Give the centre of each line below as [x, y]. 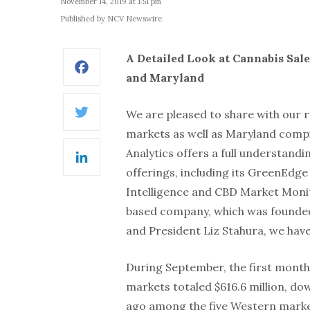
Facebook [135, 76]
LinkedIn [133, 166]
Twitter [130, 121]
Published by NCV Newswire [111, 19]
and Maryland [165, 77]
